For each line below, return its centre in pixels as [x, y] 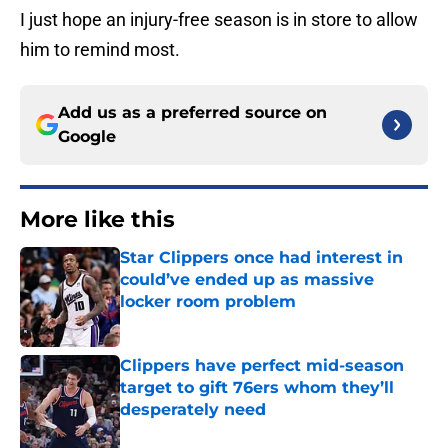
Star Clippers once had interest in [261, 258]
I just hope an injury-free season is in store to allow [219, 20]
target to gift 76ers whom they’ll [257, 388]
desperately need [193, 410]
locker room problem [208, 302]
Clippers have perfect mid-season [262, 366]
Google [87, 137]
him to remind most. [100, 50]
